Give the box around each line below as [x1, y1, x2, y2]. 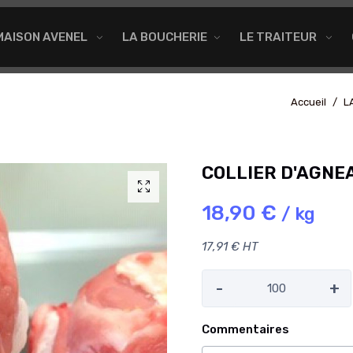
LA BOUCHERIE [121, 29, 207, 44]
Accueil [291, 96, 326, 109]
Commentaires [202, 322, 289, 337]
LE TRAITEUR [239, 29, 319, 44]
